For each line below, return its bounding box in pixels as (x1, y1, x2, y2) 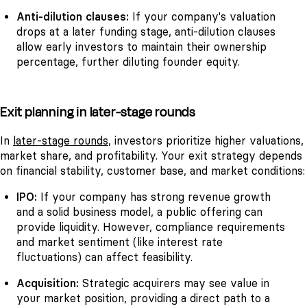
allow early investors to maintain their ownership (16, 40, 267, 54)
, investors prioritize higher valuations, (108, 134, 304, 147)
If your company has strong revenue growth (40, 190, 271, 204)
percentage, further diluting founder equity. (16, 56, 240, 69)
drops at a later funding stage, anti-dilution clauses (16, 25, 275, 39)
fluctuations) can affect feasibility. (16, 250, 193, 264)
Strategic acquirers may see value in (82, 276, 269, 290)
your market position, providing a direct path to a (16, 291, 270, 305)
